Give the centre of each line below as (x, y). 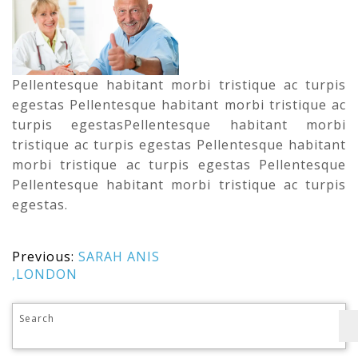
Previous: (43, 257)
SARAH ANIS (119, 257)
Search (37, 319)
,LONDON (45, 274)
